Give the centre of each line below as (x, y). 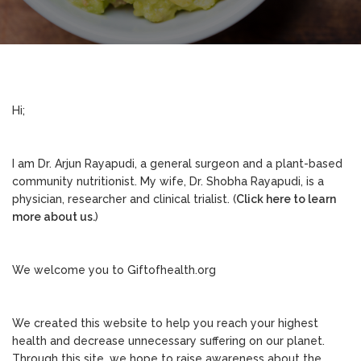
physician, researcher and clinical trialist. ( (124, 199)
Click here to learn (286, 199)
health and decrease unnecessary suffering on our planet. (168, 340)
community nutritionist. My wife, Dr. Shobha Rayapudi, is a (168, 181)
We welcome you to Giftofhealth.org (114, 270)
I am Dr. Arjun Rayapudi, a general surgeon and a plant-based (177, 163)
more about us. (54, 216)
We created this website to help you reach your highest (165, 323)
